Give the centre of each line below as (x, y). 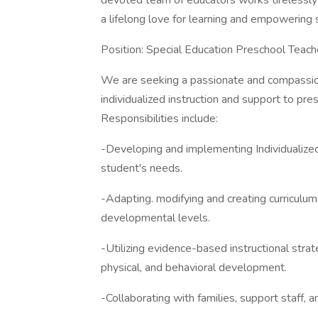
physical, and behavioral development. (194, 268)
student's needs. (142, 168)
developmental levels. (155, 218)
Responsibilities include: (159, 119)
